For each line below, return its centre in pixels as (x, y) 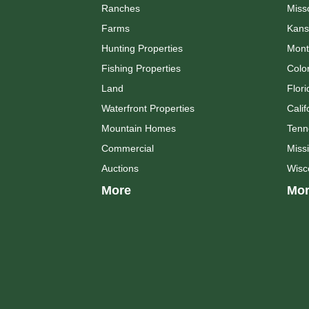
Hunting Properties (142, 48)
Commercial (128, 148)
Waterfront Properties (148, 108)
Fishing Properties (141, 68)
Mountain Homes (139, 128)
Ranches (121, 8)
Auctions (120, 168)
